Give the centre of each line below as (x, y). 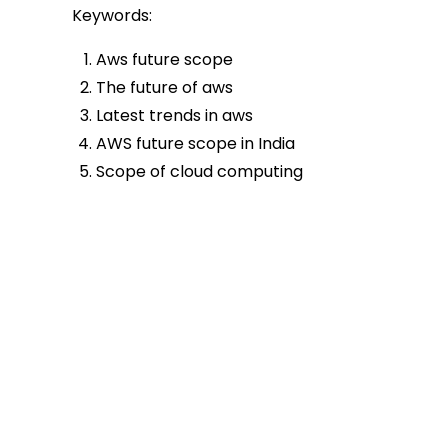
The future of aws (164, 88)
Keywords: (112, 16)
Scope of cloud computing (199, 172)
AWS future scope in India (195, 144)
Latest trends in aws (174, 116)
